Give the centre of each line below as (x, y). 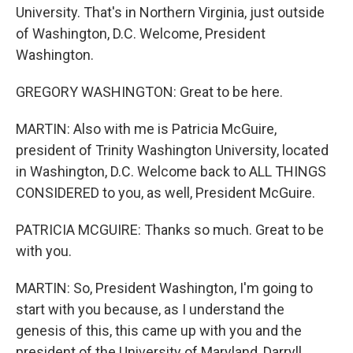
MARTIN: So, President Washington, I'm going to (164, 288)
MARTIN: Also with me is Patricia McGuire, (146, 129)
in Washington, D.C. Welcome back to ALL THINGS (171, 171)
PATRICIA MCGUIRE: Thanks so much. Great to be (170, 230)
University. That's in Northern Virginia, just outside (170, 12)
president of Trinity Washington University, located (172, 150)
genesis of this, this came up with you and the (159, 331)
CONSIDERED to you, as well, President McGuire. (165, 193)
